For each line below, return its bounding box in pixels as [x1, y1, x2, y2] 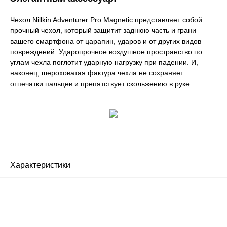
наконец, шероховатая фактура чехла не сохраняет [10, 68, 183, 77]
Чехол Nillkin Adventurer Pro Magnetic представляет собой [10, 15, 202, 24]
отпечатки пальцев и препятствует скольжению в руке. [10, 79, 192, 88]
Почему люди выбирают [46, 208, 181, 222]
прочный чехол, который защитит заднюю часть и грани [10, 26, 196, 34]
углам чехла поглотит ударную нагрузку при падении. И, [10, 58, 198, 66]
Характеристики [10, 160, 70, 169]
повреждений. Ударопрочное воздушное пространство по [10, 47, 202, 56]
